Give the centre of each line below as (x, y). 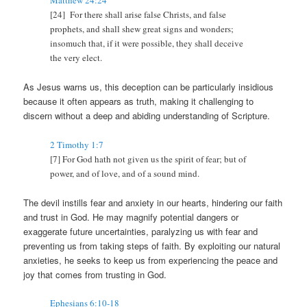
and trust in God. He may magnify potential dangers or (131, 217)
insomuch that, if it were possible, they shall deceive (147, 44)
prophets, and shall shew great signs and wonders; (142, 29)
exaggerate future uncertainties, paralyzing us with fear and (141, 231)
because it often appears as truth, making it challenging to (139, 101)
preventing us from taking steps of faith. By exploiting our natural (152, 245)
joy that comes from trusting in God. (95, 274)
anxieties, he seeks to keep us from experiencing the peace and (151, 260)
